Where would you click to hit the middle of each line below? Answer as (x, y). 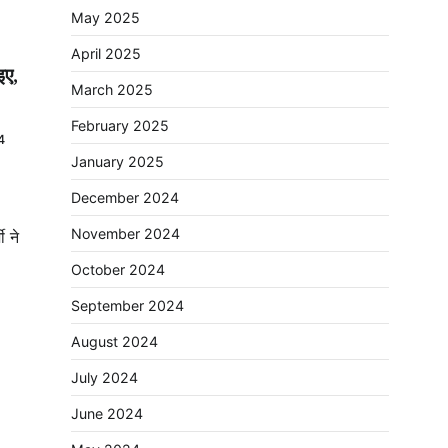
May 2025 (105, 17)
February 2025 (120, 125)
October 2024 (118, 269)
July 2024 (104, 377)
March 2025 (112, 89)
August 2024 (114, 341)
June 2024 (107, 413)
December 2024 (125, 197)
